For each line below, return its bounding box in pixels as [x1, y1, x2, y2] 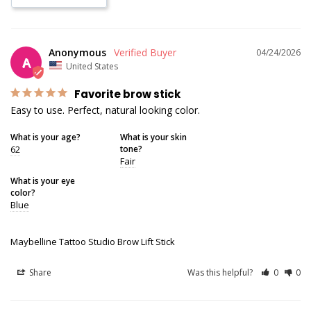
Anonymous [49, 45, 106, 59]
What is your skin [119, 131, 187, 143]
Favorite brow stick [74, 87, 180, 102]
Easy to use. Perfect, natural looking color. [10, 103, 200, 117]
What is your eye [10, 175, 75, 187]
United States [66, 60, 118, 72]
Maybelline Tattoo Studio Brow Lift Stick [10, 235, 175, 249]
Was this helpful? [187, 267, 255, 279]
